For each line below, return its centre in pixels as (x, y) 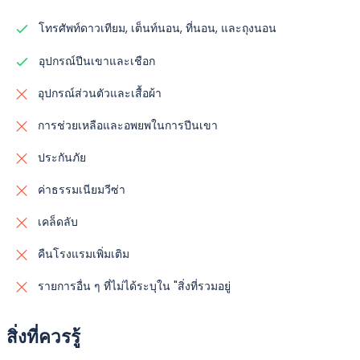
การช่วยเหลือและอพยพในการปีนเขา (126, 125)
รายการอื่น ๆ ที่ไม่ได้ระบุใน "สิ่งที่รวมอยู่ (133, 286)
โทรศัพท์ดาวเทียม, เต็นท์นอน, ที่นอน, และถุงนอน (156, 28)
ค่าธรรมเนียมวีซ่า (80, 189)
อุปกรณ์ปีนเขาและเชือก (95, 61)
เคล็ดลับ (56, 221)
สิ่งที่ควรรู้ (43, 336)
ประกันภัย (60, 157)
